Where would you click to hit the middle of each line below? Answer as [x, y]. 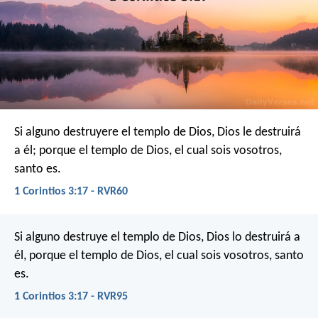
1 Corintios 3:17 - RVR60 [71, 191]
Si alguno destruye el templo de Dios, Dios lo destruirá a [157, 238]
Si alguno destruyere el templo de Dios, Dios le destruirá [158, 132]
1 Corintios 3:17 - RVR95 [71, 297]
